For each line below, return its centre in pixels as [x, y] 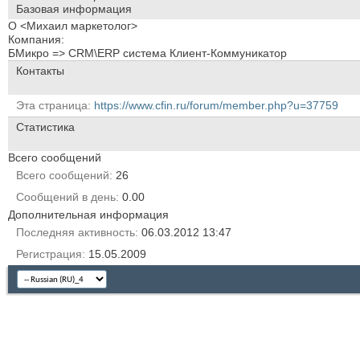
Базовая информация [74, 8]
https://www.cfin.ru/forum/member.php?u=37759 [216, 105]
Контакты [40, 70]
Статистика [45, 127]
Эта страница [52, 105]
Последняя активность [76, 232]
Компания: [36, 39]
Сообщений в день [66, 196]
